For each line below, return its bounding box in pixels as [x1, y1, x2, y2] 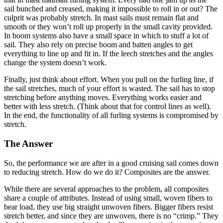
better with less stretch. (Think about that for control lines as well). [4, 102, 211, 111]
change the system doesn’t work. [4, 58, 107, 67]
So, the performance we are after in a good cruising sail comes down [4, 158, 219, 167]
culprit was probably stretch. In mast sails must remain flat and [4, 13, 199, 22]
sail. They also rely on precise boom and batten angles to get [4, 40, 193, 49]
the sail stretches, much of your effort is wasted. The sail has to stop [4, 84, 215, 93]
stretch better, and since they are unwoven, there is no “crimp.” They [4, 211, 219, 220]
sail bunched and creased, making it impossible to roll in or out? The [4, 4, 218, 13]
